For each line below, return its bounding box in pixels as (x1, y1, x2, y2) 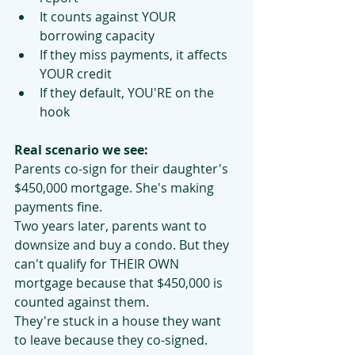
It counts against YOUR (40, 8, 179, 25)
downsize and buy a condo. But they (14, 236, 232, 254)
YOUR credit (40, 65, 112, 82)
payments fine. (14, 198, 102, 216)
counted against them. (14, 293, 149, 311)
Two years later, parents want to (14, 217, 210, 235)
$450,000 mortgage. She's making (14, 179, 217, 197)
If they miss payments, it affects (40, 46, 231, 63)
